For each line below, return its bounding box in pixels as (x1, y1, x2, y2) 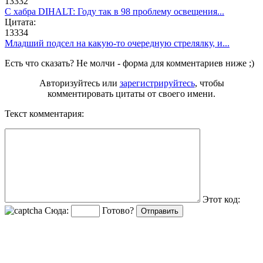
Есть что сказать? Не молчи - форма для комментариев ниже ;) (5, 58, 254, 68)
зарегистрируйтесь (119, 77, 195, 88)
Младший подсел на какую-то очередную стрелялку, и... (5, 38, 230, 48)
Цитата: (5, 16, 36, 27)
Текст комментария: (5, 108, 84, 119)
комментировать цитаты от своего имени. (48, 88, 215, 99)
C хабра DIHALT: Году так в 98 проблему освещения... (5, 6, 224, 16)
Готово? (100, 205, 136, 215)
